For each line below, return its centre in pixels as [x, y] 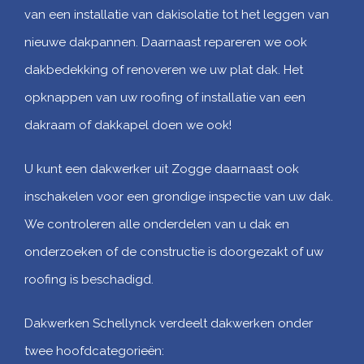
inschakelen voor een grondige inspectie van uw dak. [179, 196]
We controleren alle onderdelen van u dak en [157, 224]
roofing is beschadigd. [89, 279]
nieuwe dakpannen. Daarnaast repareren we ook [166, 42]
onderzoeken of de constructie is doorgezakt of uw [174, 251]
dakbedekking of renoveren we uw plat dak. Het [164, 69]
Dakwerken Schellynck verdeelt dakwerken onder [169, 323]
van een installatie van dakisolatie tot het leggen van [177, 14]
